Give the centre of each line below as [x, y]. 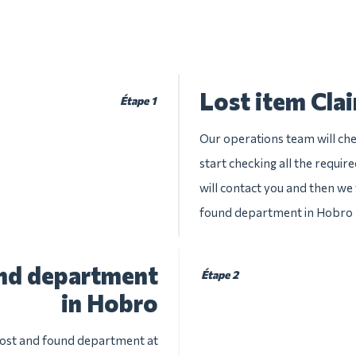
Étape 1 [138, 101]
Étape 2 [220, 275]
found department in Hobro [276, 212]
